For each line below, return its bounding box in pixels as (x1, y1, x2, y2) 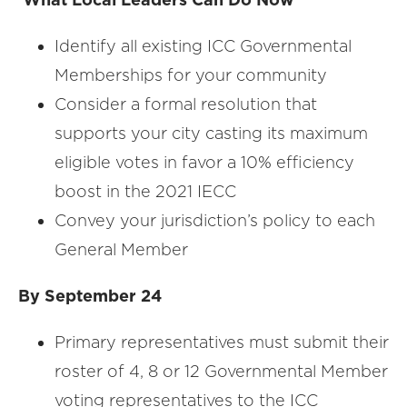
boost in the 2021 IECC (55, 182, 236, 201)
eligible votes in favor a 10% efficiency (55, 153, 354, 172)
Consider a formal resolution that (55, 94, 317, 114)
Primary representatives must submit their (55, 333, 389, 352)
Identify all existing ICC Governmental (55, 36, 352, 55)
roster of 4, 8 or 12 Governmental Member (55, 362, 388, 381)
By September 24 (18, 286, 162, 305)
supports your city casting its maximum (55, 124, 368, 143)
